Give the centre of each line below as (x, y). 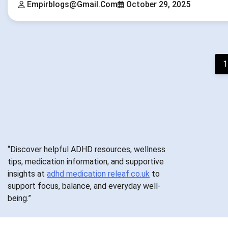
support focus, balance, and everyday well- (84, 186)
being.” (19, 198)
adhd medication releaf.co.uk (98, 174)
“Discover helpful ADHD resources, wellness (87, 149)
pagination (36, 81)
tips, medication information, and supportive (86, 161)
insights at (27, 174)
